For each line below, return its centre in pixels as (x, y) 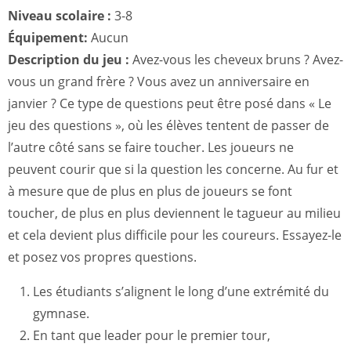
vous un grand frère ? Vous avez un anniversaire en (159, 81)
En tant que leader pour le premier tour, (152, 335)
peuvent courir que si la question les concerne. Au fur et (173, 169)
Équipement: (48, 38)
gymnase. (61, 313)
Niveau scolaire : (60, 16)
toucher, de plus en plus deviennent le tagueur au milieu (174, 213)
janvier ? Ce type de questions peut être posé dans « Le (170, 103)
